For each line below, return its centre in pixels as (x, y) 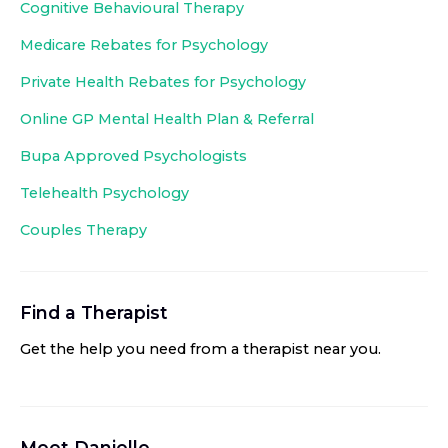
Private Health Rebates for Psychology (163, 82)
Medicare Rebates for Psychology (144, 45)
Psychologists (195, 156)
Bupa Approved (81, 156)
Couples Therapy (83, 230)
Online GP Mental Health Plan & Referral (167, 119)
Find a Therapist (94, 312)
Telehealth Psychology (104, 193)
